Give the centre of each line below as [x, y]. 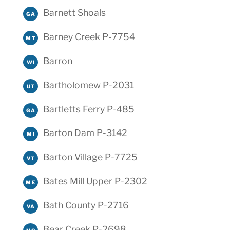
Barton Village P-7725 [90, 157]
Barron [57, 61]
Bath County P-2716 [86, 205]
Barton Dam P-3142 [85, 133]
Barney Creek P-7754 [89, 37]
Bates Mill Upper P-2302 [95, 181]
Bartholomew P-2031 [88, 85]
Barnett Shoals [74, 13]
